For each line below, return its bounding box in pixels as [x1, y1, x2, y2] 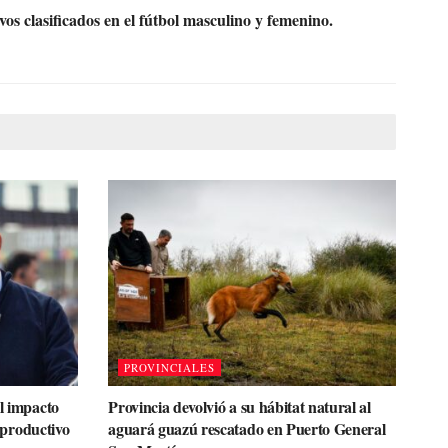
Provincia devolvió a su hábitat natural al [108, 394, 371, 418]
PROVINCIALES [124, 359, 216, 375]
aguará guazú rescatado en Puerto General [108, 416, 386, 440]
